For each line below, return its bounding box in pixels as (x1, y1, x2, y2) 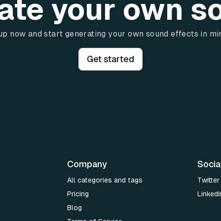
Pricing (67, 190, 89, 198)
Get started (87, 54, 134, 64)
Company (67, 159, 107, 169)
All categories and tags (67, 176, 143, 184)
